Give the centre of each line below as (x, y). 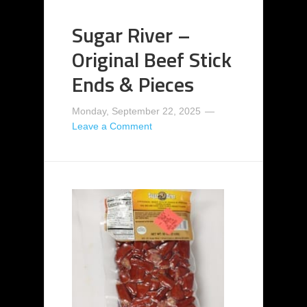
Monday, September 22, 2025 (136, 111)
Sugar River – (131, 35)
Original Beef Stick (152, 60)
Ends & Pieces (133, 85)
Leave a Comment (112, 126)
